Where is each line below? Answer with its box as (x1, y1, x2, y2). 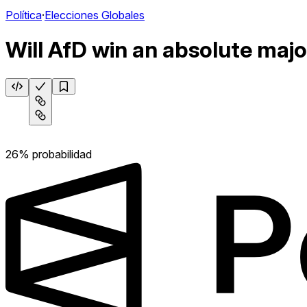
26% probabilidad (5, 147, 92, 161)
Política (5, 8, 42, 22)
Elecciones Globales (45, 8, 145, 22)
